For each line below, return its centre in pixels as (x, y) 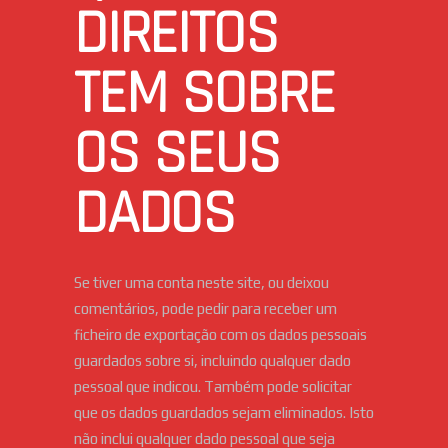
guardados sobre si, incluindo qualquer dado (212, 361)
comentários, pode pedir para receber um (205, 309)
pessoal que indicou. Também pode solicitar (213, 387)
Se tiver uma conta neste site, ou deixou (201, 283)
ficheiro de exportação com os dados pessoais (220, 335)
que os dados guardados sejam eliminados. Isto (224, 413)
